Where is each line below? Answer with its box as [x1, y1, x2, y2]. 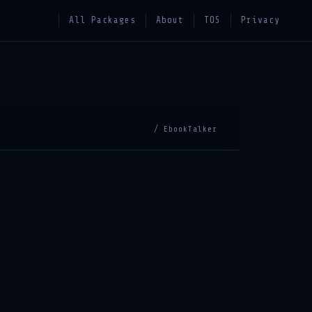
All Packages [69, 15, 136, 25]
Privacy [241, 15, 280, 25]
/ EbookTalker [154, 125, 217, 134]
